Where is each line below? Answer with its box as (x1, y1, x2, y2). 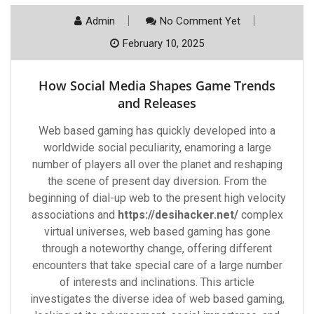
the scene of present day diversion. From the (47, 175, 267, 188)
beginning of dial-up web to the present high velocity (28, 191, 286, 205)
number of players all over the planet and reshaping (32, 158, 282, 171)
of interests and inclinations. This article (60, 275, 254, 289)
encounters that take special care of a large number (32, 259, 282, 272)
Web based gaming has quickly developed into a (39, 124, 275, 137)
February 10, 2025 (123, 37, 204, 50)
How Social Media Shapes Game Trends (39, 77, 275, 94)
